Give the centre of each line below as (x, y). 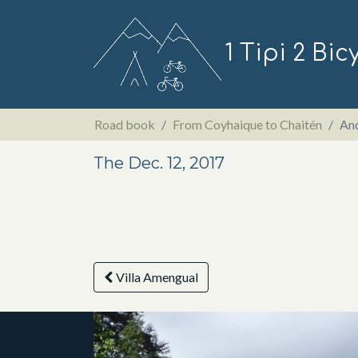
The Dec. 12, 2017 (159, 163)
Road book (125, 124)
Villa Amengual (157, 276)
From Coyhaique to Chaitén (247, 124)
